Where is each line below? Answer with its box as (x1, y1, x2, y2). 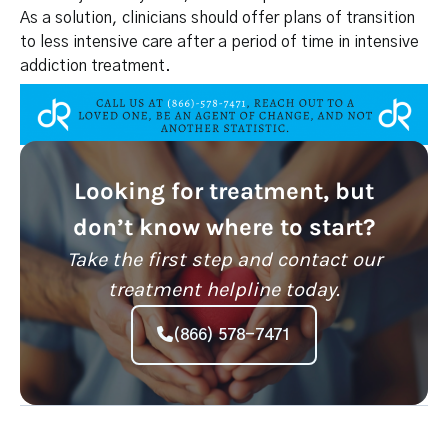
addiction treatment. (20, 57, 171, 74)
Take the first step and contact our (66, 247, 382, 271)
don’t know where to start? (73, 212, 375, 241)
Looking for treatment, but (74, 176, 374, 205)
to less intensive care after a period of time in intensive (20, 33, 419, 50)
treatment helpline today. (108, 277, 340, 301)
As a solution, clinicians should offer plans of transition (20, 9, 415, 26)
